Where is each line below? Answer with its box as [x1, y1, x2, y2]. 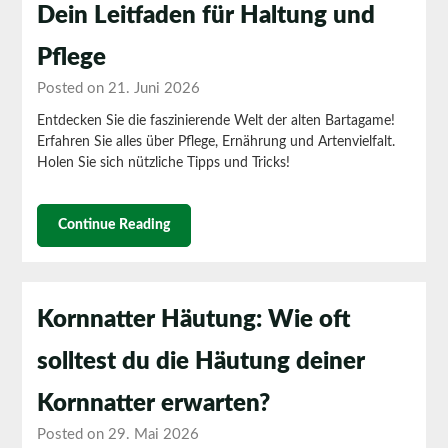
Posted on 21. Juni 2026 [37, 80, 201, 96]
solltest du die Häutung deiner [37, 349, 366, 374]
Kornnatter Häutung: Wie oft [37, 307, 351, 332]
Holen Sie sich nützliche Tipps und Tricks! [37, 155, 291, 170]
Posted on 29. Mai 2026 [37, 426, 200, 442]
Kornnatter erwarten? [37, 391, 271, 416]
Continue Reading [58, 217, 171, 232]
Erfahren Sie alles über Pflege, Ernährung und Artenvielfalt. [37, 134, 396, 149]
